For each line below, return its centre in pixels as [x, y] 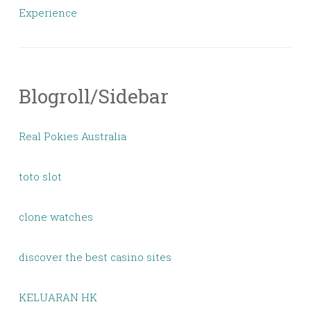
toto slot [40, 176]
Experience [48, 12]
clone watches [56, 217]
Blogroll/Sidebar [94, 96]
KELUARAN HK [58, 297]
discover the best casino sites [95, 257]
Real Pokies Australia [73, 136]
